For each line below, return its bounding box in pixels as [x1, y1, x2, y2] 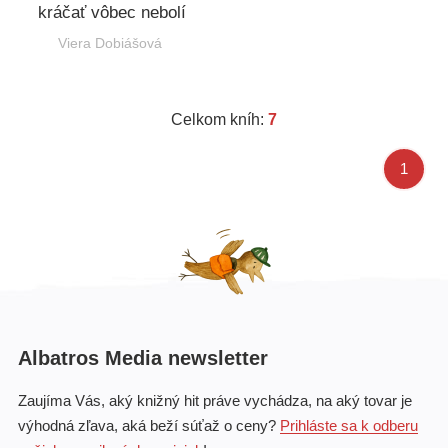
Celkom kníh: [171, 111, 268, 129]
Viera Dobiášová [57, 34, 162, 51]
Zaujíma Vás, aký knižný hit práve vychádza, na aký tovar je [18, 391, 412, 409]
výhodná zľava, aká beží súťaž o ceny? [18, 416, 280, 434]
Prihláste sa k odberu [280, 416, 418, 434]
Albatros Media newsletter [18, 346, 268, 369]
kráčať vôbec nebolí [38, 2, 186, 22]
